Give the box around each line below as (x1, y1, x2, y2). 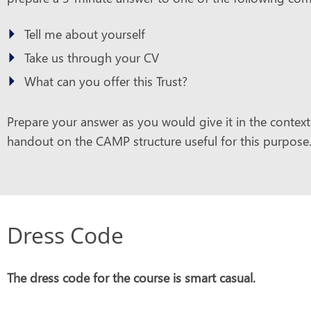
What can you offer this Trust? (24, 72, 187, 90)
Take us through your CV (24, 49, 159, 66)
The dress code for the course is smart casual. (7, 269, 255, 286)
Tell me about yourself (24, 25, 145, 42)
